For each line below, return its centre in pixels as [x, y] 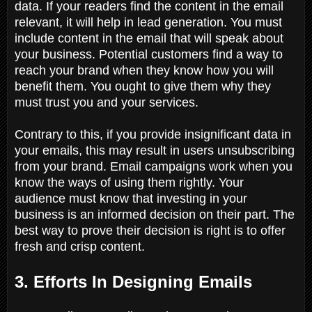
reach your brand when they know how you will [144, 70]
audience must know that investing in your [131, 198]
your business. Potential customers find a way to [149, 54]
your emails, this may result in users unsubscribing [155, 150]
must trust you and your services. [108, 102]
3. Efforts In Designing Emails [136, 281]
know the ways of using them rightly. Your [129, 182]
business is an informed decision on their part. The [155, 214]
